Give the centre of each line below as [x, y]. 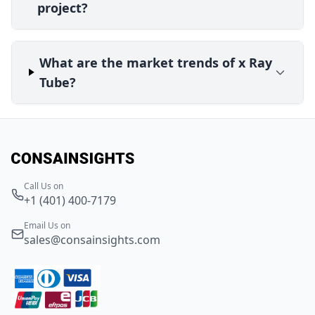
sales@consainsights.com [92, 239]
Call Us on [44, 186]
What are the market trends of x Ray [156, 62]
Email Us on [47, 225]
